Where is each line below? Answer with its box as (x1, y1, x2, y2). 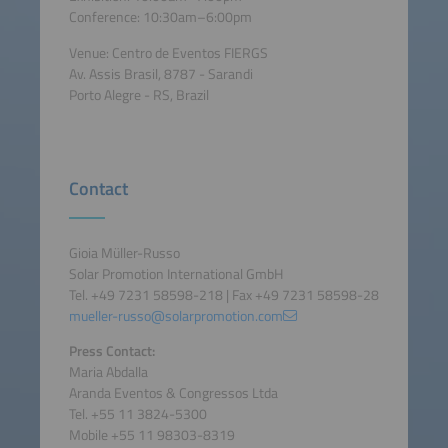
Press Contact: (68, 340, 155, 363)
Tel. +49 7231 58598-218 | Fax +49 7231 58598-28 (68, 284, 379, 307)
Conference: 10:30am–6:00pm (68, 6, 252, 29)
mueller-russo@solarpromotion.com (68, 305, 283, 328)
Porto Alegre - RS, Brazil (68, 83, 209, 106)
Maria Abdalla (68, 361, 148, 384)
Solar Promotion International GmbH (68, 263, 283, 286)
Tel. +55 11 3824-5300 (68, 403, 207, 426)
